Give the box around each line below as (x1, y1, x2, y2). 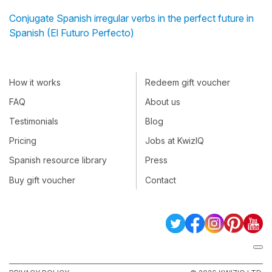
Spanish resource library (9, 155, 107, 166)
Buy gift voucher (9, 174, 75, 185)
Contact (145, 174, 176, 185)
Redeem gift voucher (145, 76, 230, 87)
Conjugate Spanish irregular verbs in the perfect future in (9, 12, 254, 25)
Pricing (9, 135, 36, 146)
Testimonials (9, 115, 58, 126)
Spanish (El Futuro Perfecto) (9, 27, 134, 39)
